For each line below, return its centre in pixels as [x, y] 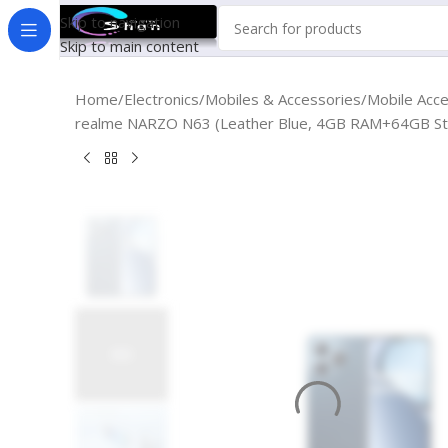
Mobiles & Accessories [283, 99]
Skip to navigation [120, 22]
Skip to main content [129, 46]
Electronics [161, 99]
